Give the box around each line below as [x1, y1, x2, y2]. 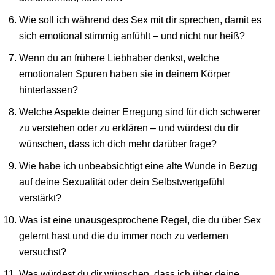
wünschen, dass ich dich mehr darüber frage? [19, 137, 217, 149]
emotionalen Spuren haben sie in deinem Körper [19, 68, 231, 80]
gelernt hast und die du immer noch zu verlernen [19, 230, 229, 241]
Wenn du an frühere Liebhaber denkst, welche [19, 52, 220, 64]
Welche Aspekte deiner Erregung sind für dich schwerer [19, 106, 261, 117]
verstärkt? [19, 192, 62, 203]
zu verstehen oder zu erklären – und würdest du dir [19, 122, 239, 133]
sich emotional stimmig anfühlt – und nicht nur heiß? [19, 30, 246, 42]
